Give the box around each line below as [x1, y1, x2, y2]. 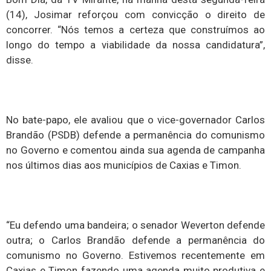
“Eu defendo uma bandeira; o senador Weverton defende [6, 218, 265, 231]
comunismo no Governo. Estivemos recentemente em [6, 249, 265, 261]
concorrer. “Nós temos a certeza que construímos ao [6, 24, 265, 36]
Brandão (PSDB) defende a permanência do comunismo [6, 129, 265, 142]
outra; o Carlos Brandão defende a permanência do [6, 233, 265, 246]
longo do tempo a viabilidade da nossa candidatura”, [6, 39, 265, 51]
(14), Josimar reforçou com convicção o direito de [6, 8, 265, 21]
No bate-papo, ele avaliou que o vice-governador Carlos [6, 114, 265, 126]
